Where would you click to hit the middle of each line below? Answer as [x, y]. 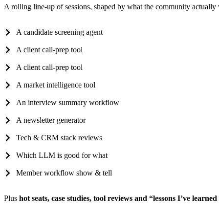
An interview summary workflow [68, 102]
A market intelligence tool [56, 85]
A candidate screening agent [59, 32]
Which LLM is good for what [62, 155]
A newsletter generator [51, 120]
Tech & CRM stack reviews [59, 137]
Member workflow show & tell [64, 173]
